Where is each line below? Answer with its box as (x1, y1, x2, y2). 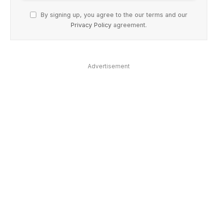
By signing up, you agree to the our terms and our (39, 11, 187, 18)
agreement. (111, 21, 147, 29)
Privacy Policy (71, 21, 111, 29)
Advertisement (88, 62, 130, 70)
